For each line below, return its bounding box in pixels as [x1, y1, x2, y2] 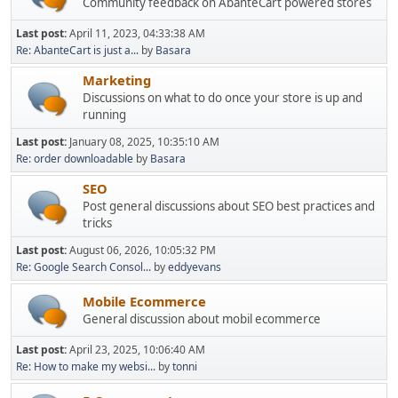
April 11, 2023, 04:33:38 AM [69, 26, 205, 41]
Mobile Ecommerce [83, 291, 206, 310]
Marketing [83, 71, 151, 89]
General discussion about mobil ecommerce [83, 310, 321, 327]
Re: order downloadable [16, 151, 136, 166]
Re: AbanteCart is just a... [16, 43, 139, 58]
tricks [83, 215, 112, 231]
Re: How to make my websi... [16, 359, 155, 374]
